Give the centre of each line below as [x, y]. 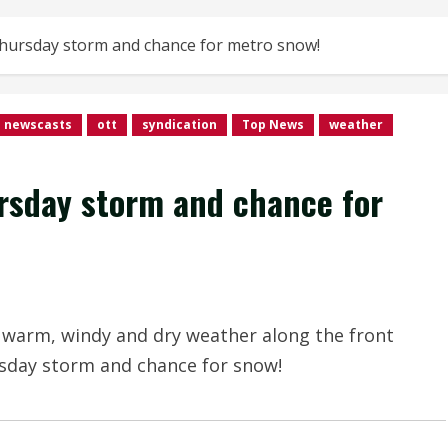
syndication [179, 124]
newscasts [38, 124]
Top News [273, 124]
